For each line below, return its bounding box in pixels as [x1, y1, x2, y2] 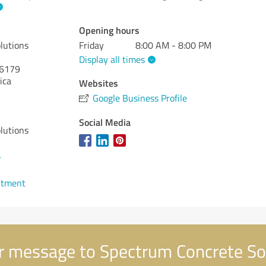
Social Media [79, 115, 131, 129]
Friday [79, 39, 104, 52]
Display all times [79, 52, 145, 66]
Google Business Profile [93, 91, 188, 104]
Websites [79, 75, 119, 90]
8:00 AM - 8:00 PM [135, 39, 212, 52]
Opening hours [79, 23, 140, 37]
